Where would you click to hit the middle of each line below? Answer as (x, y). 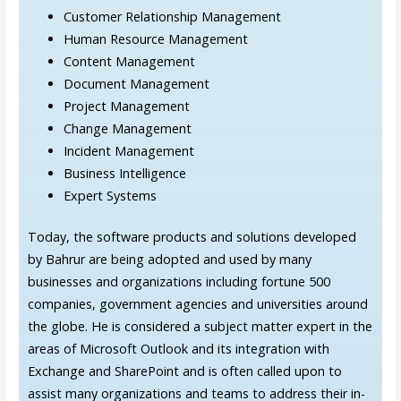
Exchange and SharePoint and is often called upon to (184, 371)
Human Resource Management (155, 38)
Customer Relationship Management (172, 16)
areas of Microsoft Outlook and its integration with (178, 349)
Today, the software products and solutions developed (192, 237)
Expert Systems (110, 195)
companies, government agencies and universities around (197, 304)
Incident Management (128, 150)
